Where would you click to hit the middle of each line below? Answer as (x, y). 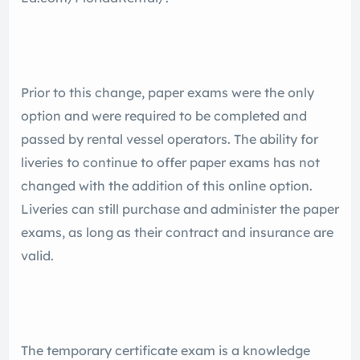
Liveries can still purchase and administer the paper (180, 209)
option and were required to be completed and (164, 116)
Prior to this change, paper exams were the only (168, 93)
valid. (37, 256)
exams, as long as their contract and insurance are (177, 233)
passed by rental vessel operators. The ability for (170, 139)
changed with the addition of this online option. (167, 186)
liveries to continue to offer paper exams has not (170, 163)
